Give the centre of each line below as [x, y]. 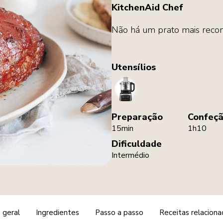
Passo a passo [119, 213]
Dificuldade [137, 144]
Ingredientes [57, 213]
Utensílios [134, 67]
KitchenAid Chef [147, 7]
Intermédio [130, 155]
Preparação [137, 117]
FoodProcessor [151, 82]
